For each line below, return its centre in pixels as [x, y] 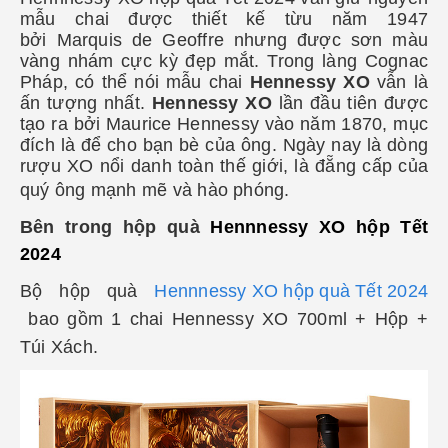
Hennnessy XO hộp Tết [319, 226]
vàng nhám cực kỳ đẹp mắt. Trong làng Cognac [224, 60]
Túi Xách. [59, 346]
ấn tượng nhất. [86, 102]
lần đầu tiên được [349, 102]
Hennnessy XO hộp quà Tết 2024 [291, 290]
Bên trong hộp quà [115, 226]
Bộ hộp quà [87, 290]
